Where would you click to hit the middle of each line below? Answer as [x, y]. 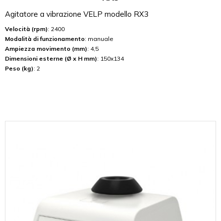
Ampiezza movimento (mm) [46, 48]
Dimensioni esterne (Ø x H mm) [51, 58]
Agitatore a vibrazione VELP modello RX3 [77, 14]
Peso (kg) [19, 68]
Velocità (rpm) [26, 29]
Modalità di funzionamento [45, 38]
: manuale [99, 38]
